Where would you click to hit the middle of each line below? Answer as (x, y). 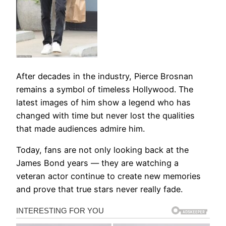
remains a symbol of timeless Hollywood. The (105, 89)
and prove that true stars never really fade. (99, 189)
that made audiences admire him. (80, 128)
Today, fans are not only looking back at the (102, 150)
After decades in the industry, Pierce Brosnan (105, 76)
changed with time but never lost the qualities (105, 115)
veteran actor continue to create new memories (108, 176)
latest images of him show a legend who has (103, 102)
